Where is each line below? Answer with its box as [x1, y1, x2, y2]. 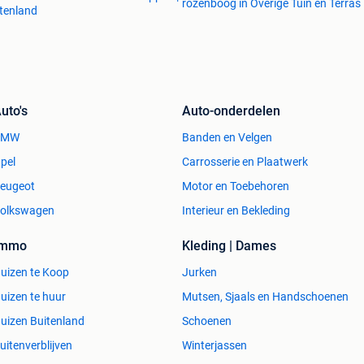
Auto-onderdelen [182, 103, 280, 119]
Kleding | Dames [182, 238, 276, 254]
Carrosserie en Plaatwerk [182, 155, 308, 169]
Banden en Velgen [182, 131, 272, 145]
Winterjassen [182, 339, 247, 353]
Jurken [182, 266, 217, 279]
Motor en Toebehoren [182, 180, 289, 193]
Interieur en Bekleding [182, 204, 290, 218]
